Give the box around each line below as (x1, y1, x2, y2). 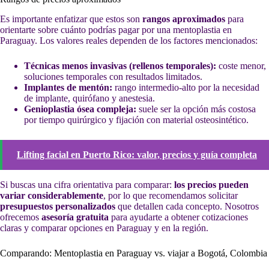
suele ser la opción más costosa (136, 104, 256, 115)
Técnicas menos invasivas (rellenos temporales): (24, 61, 216, 71)
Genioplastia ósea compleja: (24, 104, 136, 115)
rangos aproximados (142, 14, 225, 25)
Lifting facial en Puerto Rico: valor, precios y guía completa (17, 150, 257, 160)
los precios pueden (174, 180, 249, 190)
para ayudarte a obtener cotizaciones (109, 212, 248, 223)
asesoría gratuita (41, 212, 109, 223)
